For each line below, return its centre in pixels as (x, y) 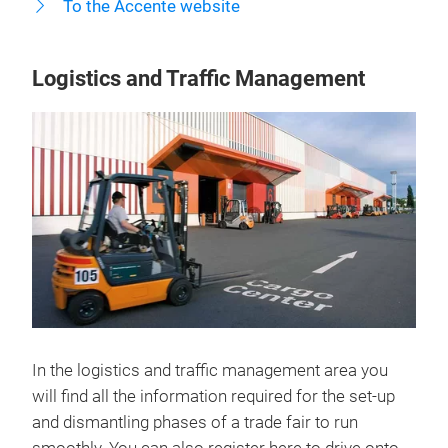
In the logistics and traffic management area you (210, 370)
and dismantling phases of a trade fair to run (195, 422)
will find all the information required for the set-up (213, 396)
